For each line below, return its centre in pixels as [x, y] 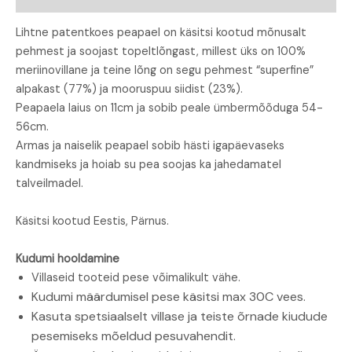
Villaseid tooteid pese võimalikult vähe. [136, 278]
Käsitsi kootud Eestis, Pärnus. [92, 222]
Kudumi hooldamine [68, 259]
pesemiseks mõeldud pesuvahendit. [134, 336]
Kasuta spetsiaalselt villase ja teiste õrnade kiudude [180, 317]
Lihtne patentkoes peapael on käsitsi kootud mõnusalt [161, 33]
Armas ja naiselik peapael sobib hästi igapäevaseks [150, 146]
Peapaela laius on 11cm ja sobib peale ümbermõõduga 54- [169, 108]
